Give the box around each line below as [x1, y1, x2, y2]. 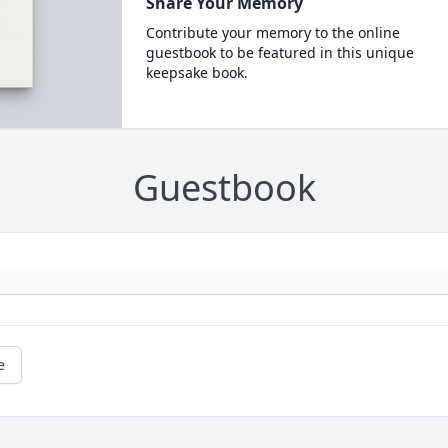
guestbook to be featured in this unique [145, 43, 414, 62]
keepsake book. [145, 63, 248, 82]
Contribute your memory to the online [145, 23, 400, 42]
